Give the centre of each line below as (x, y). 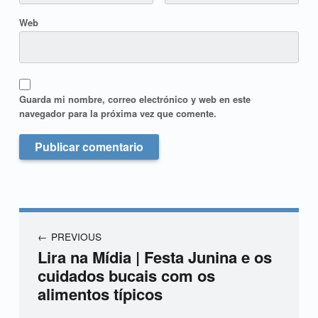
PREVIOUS (76, 236)
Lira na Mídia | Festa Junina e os (154, 257)
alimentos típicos (100, 294)
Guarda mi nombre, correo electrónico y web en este (135, 99)
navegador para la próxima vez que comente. (117, 114)
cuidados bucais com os (126, 276)
